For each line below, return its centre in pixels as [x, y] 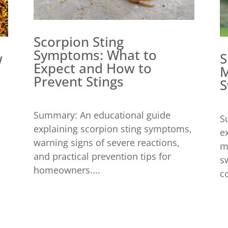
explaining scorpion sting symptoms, [112, 129]
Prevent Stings [78, 81]
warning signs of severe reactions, [106, 142]
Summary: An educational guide [102, 115]
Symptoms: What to [95, 55]
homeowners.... [67, 170]
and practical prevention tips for [102, 156]
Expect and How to [92, 68]
